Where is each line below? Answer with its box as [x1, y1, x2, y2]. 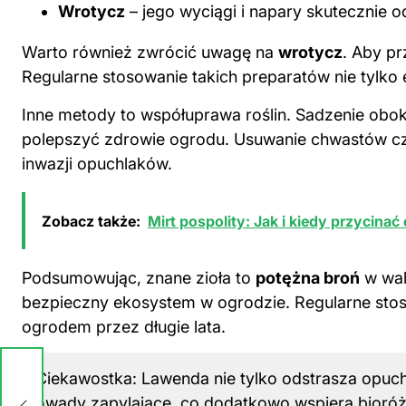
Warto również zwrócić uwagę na [22, 43, 278, 63]
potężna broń [256, 268, 360, 288]
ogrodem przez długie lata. [22, 317, 226, 337]
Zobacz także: [42, 212, 140, 231]
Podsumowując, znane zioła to [22, 268, 256, 288]
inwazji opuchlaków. [22, 154, 172, 174]
